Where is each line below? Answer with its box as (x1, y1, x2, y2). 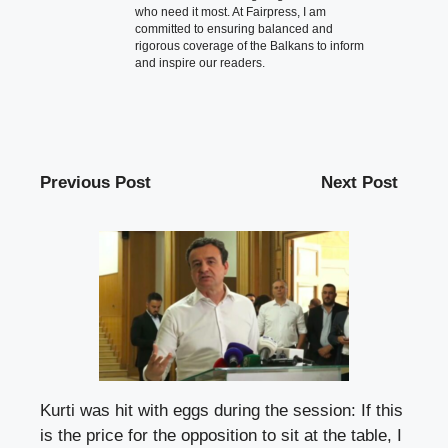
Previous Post (40, 173, 151, 193)
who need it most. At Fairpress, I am (135, 5, 326, 20)
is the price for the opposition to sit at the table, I (40, 425, 402, 445)
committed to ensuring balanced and (135, 22, 333, 37)
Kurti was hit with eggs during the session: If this (40, 400, 403, 420)
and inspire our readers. (135, 56, 265, 71)
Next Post (321, 173, 398, 193)
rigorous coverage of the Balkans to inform (135, 39, 364, 54)
